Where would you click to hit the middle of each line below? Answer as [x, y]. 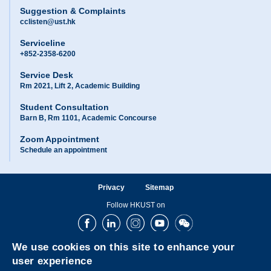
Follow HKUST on [135, 205]
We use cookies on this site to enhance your [124, 247]
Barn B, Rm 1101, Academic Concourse [88, 118]
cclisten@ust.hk [48, 22]
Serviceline [43, 43]
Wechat [187, 218]
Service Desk [47, 75]
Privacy [111, 188]
